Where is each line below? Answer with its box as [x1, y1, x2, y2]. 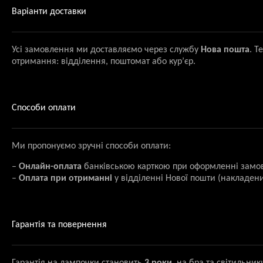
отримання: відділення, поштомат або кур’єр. [12, 57, 195, 67]
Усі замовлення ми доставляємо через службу [12, 45, 201, 55]
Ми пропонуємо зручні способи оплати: [12, 141, 171, 151]
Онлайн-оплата [19, 162, 82, 172]
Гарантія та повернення [12, 220, 107, 230]
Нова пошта [201, 45, 249, 55]
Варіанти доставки [12, 7, 86, 17]
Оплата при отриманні [19, 174, 112, 184]
